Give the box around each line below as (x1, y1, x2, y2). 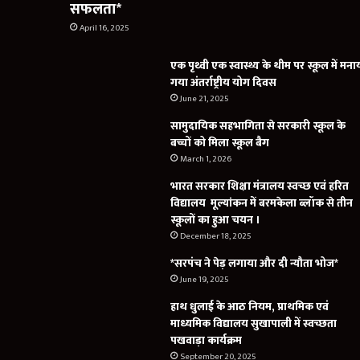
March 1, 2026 (180, 152, 231, 167)
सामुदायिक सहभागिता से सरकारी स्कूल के (170, 117, 346, 136)
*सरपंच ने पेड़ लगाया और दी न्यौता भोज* (170, 254, 338, 273)
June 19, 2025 (180, 272, 229, 288)
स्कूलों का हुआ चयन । (170, 211, 260, 230)
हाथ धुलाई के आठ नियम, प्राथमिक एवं (170, 297, 329, 317)
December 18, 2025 (180, 229, 252, 244)
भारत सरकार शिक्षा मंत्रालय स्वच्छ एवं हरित (170, 177, 349, 196)
